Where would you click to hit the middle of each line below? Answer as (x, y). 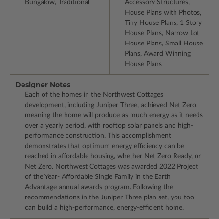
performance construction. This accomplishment (98, 136)
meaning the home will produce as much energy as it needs (114, 116)
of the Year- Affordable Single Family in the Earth (98, 177)
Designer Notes (43, 85)
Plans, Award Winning (157, 54)
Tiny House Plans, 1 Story (163, 23)
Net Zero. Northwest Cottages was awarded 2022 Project (111, 167)
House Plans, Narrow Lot (162, 33)
